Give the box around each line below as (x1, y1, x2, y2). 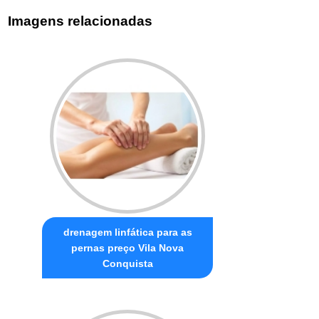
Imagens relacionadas (8, 13, 153, 28)
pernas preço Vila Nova (71, 242, 184, 254)
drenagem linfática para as (63, 226, 192, 239)
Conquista (102, 258, 153, 270)
